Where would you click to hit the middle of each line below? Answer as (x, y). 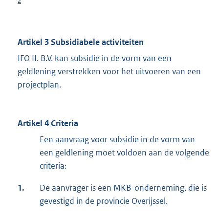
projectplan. (39, 85)
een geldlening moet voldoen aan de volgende (124, 153)
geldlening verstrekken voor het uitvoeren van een (109, 72)
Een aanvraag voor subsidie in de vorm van (117, 140)
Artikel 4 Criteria (48, 123)
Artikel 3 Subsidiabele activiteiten (81, 42)
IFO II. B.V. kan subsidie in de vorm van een (95, 58)
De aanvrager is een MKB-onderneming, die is (123, 188)
